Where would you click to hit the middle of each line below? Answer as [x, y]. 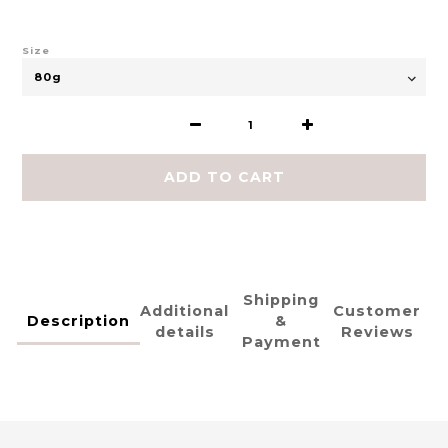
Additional [184, 310]
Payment [281, 342]
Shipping [281, 300]
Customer [377, 310]
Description [78, 321]
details [184, 331]
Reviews [377, 331]
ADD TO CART [224, 177]
